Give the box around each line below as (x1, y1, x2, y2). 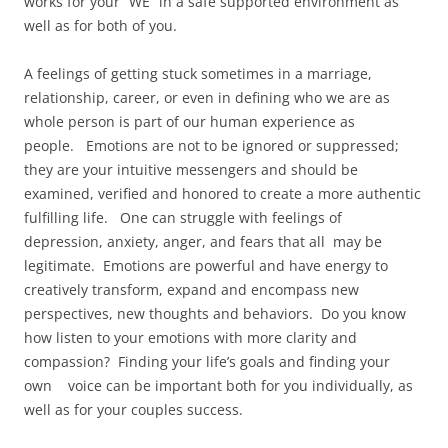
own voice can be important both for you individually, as (24, 375, 413, 395)
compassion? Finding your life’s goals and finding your (24, 351, 390, 371)
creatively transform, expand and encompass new (24, 279, 359, 299)
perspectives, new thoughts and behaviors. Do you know (24, 303, 406, 323)
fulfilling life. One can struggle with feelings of (24, 207, 342, 227)
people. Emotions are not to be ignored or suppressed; (24, 135, 399, 155)
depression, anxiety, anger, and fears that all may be (24, 231, 382, 251)
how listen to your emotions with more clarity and (24, 327, 357, 347)
